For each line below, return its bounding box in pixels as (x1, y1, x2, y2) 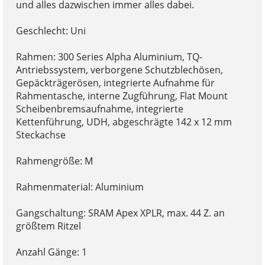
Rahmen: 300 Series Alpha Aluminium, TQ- (15, 50, 202, 63)
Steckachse (15, 128, 66, 141)
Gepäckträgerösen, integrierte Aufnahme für (15, 76, 215, 89)
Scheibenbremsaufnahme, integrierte (15, 102, 183, 115)
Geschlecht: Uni (15, 24, 86, 37)
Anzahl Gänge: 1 (15, 245, 87, 258)
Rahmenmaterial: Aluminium (15, 180, 144, 193)
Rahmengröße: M (15, 154, 93, 167)
